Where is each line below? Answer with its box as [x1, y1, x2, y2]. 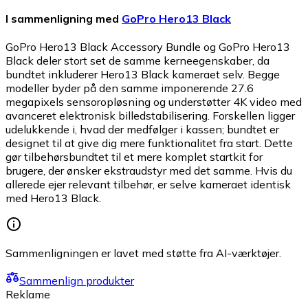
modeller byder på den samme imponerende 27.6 [5, 81, 254, 96]
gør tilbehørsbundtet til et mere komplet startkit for [5, 150, 263, 164]
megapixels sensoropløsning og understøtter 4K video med [5, 95, 302, 109]
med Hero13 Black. [5, 191, 101, 206]
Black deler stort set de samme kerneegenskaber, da [5, 54, 269, 68]
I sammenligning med [5, 12, 119, 26]
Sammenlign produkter [19, 274, 134, 288]
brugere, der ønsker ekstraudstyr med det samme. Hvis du [5, 164, 292, 178]
